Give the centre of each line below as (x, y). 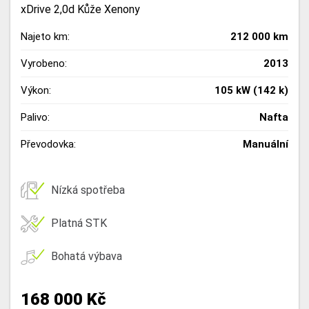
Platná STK (79, 223)
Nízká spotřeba (88, 190)
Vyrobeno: (44, 63)
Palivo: (35, 117)
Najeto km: (45, 36)
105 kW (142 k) (251, 90)
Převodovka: (48, 144)
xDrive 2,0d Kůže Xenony (80, 9)
